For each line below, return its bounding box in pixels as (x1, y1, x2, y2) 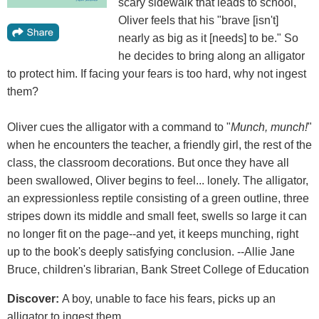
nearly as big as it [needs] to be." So (118, 32, 298, 44)
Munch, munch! (231, 121, 308, 133)
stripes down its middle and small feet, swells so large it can (7, 210, 307, 222)
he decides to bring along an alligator (118, 50, 305, 62)
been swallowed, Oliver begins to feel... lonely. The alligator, (7, 174, 308, 187)
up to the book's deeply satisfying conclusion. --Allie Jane (7, 246, 295, 258)
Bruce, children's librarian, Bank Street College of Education (7, 263, 309, 276)
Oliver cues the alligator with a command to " (7, 121, 231, 133)
